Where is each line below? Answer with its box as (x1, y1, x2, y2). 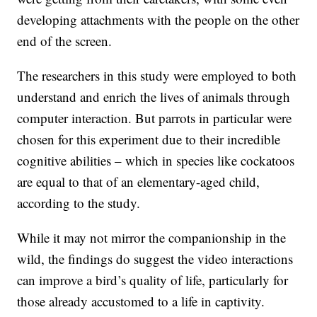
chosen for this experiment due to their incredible (17, 129, 281, 148)
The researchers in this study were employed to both (17, 66, 297, 84)
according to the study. (17, 193, 141, 212)
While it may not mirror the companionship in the (17, 228, 287, 246)
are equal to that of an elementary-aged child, (17, 172, 260, 190)
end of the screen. (17, 31, 117, 50)
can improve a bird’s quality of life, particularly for (17, 270, 289, 289)
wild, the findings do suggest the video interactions (17, 249, 294, 267)
